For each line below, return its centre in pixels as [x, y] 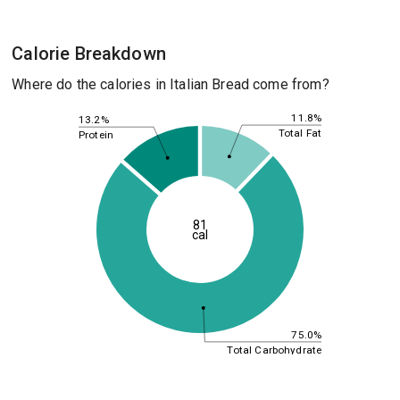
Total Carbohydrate [274, 350]
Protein [96, 134]
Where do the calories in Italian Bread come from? [171, 84]
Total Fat [300, 133]
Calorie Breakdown [89, 54]
